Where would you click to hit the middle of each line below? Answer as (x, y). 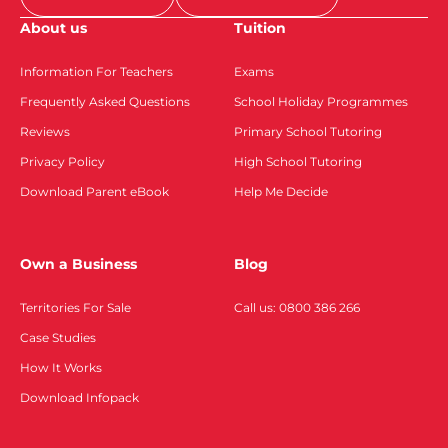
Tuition (260, 28)
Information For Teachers (96, 72)
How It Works (61, 368)
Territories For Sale (75, 308)
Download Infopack (79, 398)
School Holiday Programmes (321, 102)
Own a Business (78, 264)
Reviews (45, 132)
